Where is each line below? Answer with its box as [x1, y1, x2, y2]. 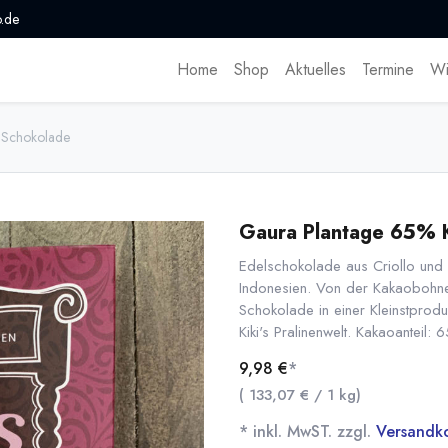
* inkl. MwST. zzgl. [239, 420, 376, 444]
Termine [361, 58, 414, 82]
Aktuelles [284, 58, 346, 82]
